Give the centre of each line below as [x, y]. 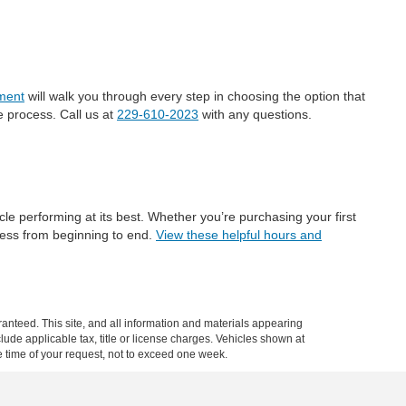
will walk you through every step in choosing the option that [195, 96]
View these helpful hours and [239, 235]
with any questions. [255, 114]
